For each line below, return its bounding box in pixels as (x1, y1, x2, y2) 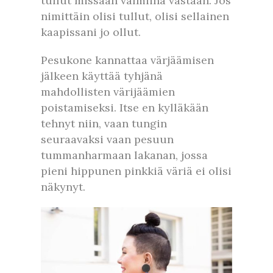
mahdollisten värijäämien (41, 84, 175, 99)
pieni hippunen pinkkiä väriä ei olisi (41, 163, 232, 178)
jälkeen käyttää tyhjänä (41, 68, 163, 83)
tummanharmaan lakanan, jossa (41, 147, 208, 162)
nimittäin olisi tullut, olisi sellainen (41, 9, 229, 23)
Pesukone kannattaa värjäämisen (41, 52, 214, 67)
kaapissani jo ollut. (41, 24, 141, 39)
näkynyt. (41, 179, 85, 194)
